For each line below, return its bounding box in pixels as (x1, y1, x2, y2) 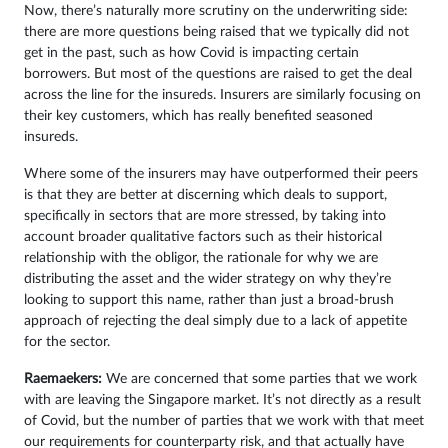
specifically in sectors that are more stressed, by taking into (24, 209, 386, 224)
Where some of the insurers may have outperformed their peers (24, 167, 418, 182)
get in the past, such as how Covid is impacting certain (24, 46, 359, 61)
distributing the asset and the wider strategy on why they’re (24, 272, 391, 287)
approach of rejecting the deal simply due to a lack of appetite (24, 314, 407, 329)
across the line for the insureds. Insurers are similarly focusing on (24, 88, 421, 103)
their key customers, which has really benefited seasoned (24, 109, 373, 124)
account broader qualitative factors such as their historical (24, 230, 382, 245)
